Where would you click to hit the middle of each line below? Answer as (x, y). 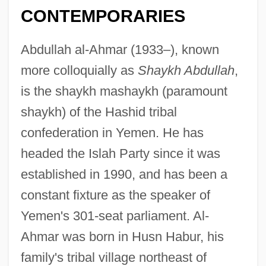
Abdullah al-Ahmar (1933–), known (120, 49)
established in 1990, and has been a (124, 174)
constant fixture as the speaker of (115, 195)
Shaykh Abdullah (186, 70)
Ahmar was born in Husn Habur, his (122, 236)
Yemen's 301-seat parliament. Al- (115, 216)
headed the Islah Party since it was (120, 153)
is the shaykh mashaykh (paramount (124, 91)
